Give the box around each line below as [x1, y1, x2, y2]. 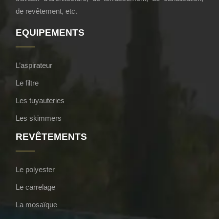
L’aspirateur [16, 61, 52, 69]
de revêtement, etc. [16, 7, 77, 15]
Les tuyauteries [16, 96, 65, 105]
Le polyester [16, 165, 55, 174]
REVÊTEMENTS [16, 131, 87, 142]
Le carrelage [16, 183, 55, 191]
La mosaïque [16, 200, 57, 209]
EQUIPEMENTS [16, 27, 85, 38]
